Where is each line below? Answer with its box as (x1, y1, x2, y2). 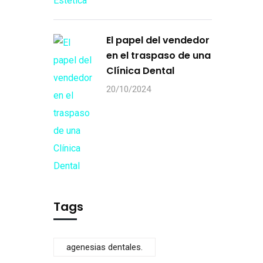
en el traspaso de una (106, 49, 211, 62)
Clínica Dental (106, 64, 174, 77)
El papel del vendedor (106, 33, 210, 47)
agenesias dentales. (66, 242, 143, 252)
